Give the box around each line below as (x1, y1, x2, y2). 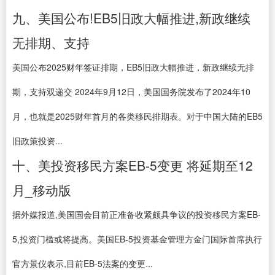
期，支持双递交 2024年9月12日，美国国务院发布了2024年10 (12, 85, 250, 98)
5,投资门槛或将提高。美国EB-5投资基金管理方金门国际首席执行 (12, 233, 262, 245)
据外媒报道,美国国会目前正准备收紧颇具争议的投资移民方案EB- (12, 208, 261, 220)
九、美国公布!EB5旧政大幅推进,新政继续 (12, 9, 250, 27)
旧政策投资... (12, 134, 63, 147)
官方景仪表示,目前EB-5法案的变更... (12, 257, 153, 269)
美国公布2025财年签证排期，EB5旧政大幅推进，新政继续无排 (12, 61, 254, 73)
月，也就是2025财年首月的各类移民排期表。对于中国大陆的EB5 (12, 110, 263, 122)
